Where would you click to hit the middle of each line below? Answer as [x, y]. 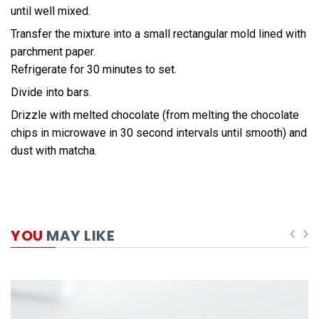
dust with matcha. [54, 151]
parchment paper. [53, 52]
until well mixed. [51, 11]
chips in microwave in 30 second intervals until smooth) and [159, 133]
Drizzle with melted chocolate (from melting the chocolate [155, 115]
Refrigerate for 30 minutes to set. [94, 70]
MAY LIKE [79, 236]
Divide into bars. [51, 93]
